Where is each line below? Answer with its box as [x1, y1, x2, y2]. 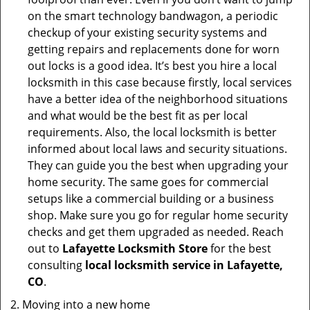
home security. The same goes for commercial [28, 174, 268, 190]
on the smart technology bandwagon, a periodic [28, 8, 278, 24]
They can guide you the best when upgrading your [28, 158, 289, 173]
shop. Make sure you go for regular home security [28, 208, 288, 223]
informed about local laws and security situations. [28, 141, 287, 156]
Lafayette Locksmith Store [62, 241, 208, 256]
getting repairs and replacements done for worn [28, 42, 280, 57]
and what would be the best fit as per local [28, 108, 248, 123]
